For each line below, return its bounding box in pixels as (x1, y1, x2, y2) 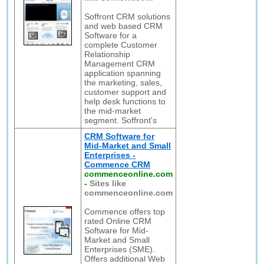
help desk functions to (84, 97, 166, 106)
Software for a (84, 31, 137, 40)
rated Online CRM (84, 216, 152, 226)
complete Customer (84, 40, 158, 49)
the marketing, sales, (84, 78, 163, 87)
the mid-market (84, 106, 141, 115)
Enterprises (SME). (84, 245, 156, 254)
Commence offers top (84, 207, 166, 216)
